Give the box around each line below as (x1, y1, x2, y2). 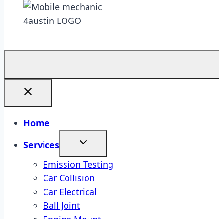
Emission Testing (43, 158, 113, 170)
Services (23, 139, 59, 151)
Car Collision (43, 172, 95, 184)
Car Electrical (43, 186, 97, 197)
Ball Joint (43, 199, 80, 211)
